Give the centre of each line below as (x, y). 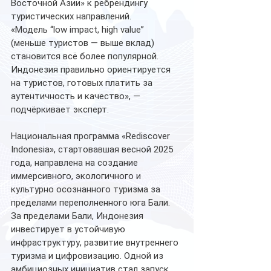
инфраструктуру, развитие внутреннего (96, 242)
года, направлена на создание (76, 162)
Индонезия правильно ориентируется (92, 69)
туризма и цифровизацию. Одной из (88, 256)
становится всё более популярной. (86, 56)
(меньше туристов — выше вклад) (84, 43)
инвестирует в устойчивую (69, 229)
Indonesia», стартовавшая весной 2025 (93, 149)
